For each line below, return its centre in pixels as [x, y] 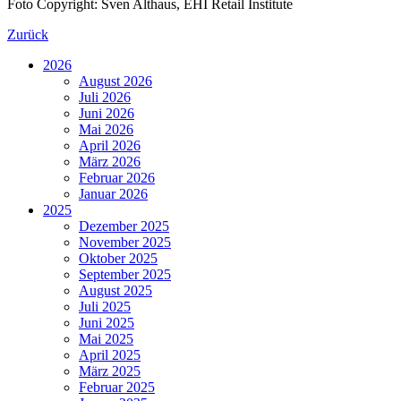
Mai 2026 [106, 129]
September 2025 [125, 274]
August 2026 [115, 81]
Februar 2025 [117, 387]
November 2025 [125, 242]
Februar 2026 [117, 177]
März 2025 [110, 371]
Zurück [28, 34]
